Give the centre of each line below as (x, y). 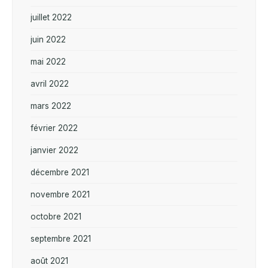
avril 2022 (50, 83)
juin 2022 (48, 39)
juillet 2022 (51, 17)
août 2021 (49, 261)
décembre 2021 (60, 172)
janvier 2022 (54, 150)
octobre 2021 (56, 216)
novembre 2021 (60, 194)
